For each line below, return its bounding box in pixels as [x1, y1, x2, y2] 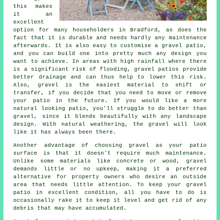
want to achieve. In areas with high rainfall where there [13, 58, 207, 65]
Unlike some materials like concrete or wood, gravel [13, 158, 207, 165]
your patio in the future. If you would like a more [13, 98, 207, 104]
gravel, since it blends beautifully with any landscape [13, 113, 207, 120]
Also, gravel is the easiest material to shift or [13, 82, 207, 88]
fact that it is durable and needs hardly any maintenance [13, 35, 207, 41]
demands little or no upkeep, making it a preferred [13, 166, 207, 172]
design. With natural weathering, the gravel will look [13, 121, 207, 128]
